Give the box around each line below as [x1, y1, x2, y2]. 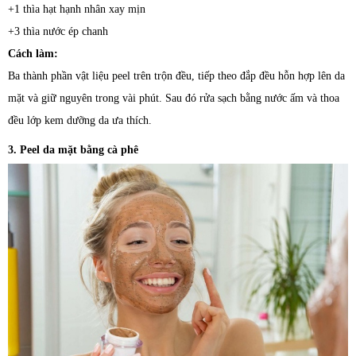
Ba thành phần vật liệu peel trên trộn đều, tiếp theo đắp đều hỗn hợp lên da [8, 70, 345, 82]
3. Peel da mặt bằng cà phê [8, 144, 138, 156]
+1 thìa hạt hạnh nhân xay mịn [8, 3, 145, 15]
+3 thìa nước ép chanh [8, 25, 108, 37]
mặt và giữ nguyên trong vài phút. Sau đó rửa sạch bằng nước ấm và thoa [8, 92, 339, 104]
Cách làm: [8, 48, 58, 60]
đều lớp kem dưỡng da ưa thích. [8, 114, 152, 126]
